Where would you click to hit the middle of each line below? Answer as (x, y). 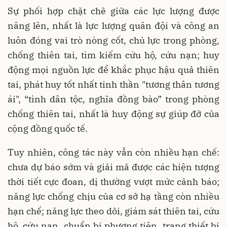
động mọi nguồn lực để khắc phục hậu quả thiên (113, 70)
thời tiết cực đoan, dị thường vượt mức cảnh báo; (113, 182)
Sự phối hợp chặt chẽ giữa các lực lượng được (113, 11)
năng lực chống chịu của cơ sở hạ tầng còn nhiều (113, 197)
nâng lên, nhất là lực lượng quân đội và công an (113, 26)
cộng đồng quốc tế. (48, 129)
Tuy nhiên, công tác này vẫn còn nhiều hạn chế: (113, 153)
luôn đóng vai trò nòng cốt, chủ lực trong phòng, (113, 41)
